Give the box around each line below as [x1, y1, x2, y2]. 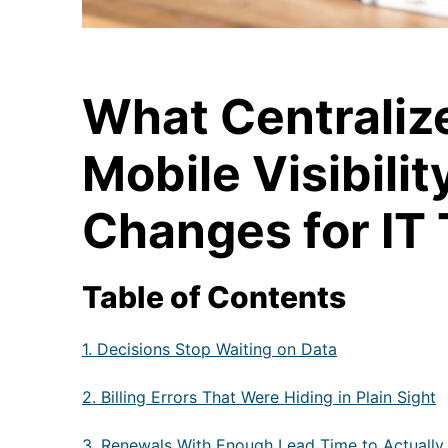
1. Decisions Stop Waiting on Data [82, 338, 337, 359]
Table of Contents [82, 278, 346, 315]
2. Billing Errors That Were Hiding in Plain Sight [82, 386, 436, 407]
